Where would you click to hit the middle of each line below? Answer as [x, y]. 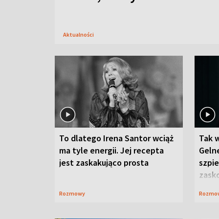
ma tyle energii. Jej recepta [111, 150]
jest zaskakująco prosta [104, 163]
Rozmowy [74, 193]
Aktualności [78, 34]
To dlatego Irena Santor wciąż [116, 138]
